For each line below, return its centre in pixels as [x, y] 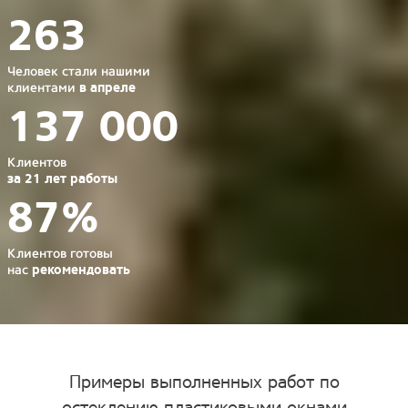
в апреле [107, 87]
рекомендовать [81, 270]
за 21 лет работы [62, 178]
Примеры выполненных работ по [204, 382]
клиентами [43, 87]
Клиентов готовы [60, 253]
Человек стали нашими [79, 71]
